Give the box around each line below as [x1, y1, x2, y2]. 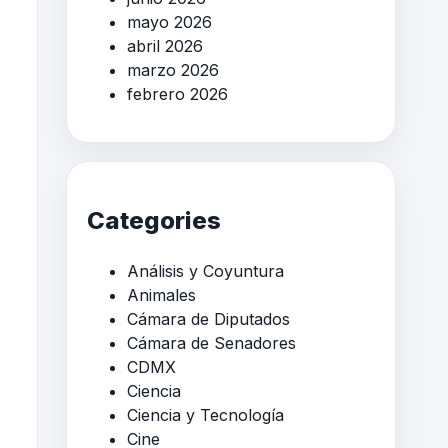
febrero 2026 [127, 84, 228, 105]
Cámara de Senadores [127, 333, 296, 354]
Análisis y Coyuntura [127, 261, 284, 282]
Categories [87, 206, 221, 236]
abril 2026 [127, 36, 203, 57]
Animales [127, 285, 196, 306]
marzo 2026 [127, 60, 219, 81]
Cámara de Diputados [127, 309, 290, 330]
